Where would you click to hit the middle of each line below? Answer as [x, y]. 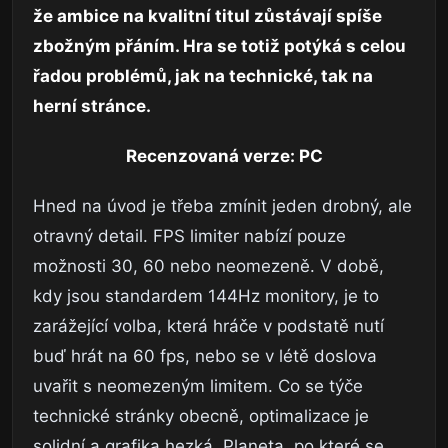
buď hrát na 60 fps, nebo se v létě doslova [205, 356]
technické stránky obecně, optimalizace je [201, 416]
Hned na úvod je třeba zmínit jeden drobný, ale [222, 206]
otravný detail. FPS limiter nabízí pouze [189, 236]
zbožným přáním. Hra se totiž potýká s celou [219, 46]
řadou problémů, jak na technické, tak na [203, 76]
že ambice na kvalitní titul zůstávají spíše [207, 16]
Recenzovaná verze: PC [224, 156]
